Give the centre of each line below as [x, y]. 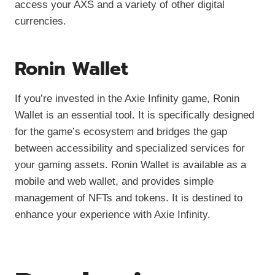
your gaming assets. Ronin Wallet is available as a [130, 165]
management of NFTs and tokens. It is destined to [129, 198]
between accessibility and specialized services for [130, 148]
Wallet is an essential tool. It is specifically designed [134, 115]
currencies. [41, 21]
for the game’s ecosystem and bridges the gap [121, 131]
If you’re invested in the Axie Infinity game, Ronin [127, 98]
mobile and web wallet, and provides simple [114, 181]
